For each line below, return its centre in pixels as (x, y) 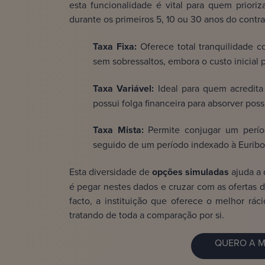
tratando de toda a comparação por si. (147, 215)
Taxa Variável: (125, 89)
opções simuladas (189, 172)
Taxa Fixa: (117, 47)
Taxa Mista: (118, 130)
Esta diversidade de (109, 172)
